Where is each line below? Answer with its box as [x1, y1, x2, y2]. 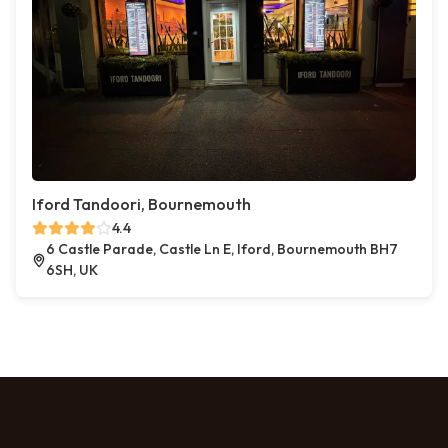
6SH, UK [45, 261, 98, 279]
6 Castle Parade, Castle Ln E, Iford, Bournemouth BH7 [45, 240, 398, 258]
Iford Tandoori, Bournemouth [32, 194, 251, 214]
